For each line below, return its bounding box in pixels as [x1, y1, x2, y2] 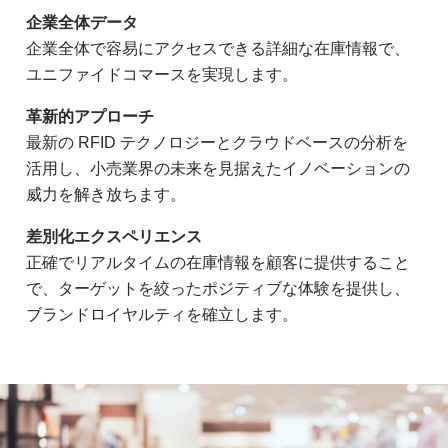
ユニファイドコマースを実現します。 [26, 66, 298, 83]
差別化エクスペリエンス [26, 228, 202, 245]
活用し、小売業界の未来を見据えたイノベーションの [26, 160, 410, 177]
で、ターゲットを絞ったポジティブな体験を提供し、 [26, 280, 410, 297]
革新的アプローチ [26, 108, 154, 125]
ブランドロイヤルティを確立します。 [26, 306, 298, 323]
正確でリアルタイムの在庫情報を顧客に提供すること [26, 254, 410, 271]
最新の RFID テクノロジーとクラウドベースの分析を [26, 134, 408, 151]
